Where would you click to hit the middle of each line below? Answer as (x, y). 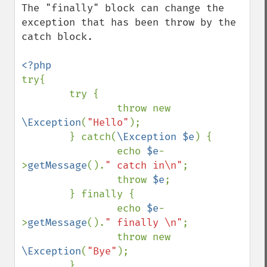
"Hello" (108, 122)
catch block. (57, 37)
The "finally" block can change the (123, 8)
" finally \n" (144, 223)
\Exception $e (156, 137)
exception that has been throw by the (129, 22)
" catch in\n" (144, 165)
